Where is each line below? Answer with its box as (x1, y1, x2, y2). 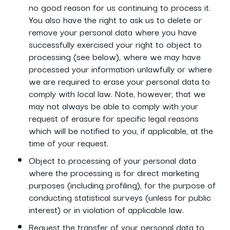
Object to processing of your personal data (29, 153, 196, 167)
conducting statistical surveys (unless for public (29, 190, 211, 204)
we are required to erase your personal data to (29, 74, 210, 88)
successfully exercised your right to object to (29, 37, 202, 51)
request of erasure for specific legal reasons (29, 111, 199, 125)
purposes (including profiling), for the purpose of (29, 178, 216, 191)
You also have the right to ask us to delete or (29, 12, 202, 26)
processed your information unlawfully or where (29, 62, 212, 75)
